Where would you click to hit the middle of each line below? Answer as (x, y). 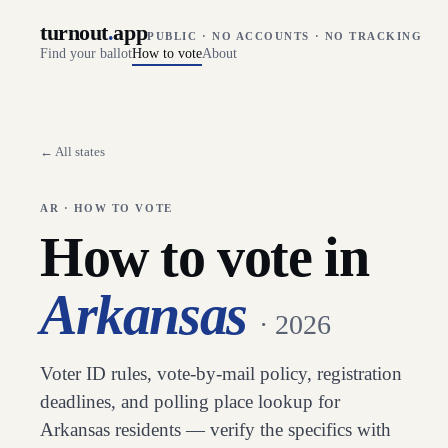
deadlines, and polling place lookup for (190, 401)
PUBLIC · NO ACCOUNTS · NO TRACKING (285, 36)
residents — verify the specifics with (250, 429)
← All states (72, 151)
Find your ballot (86, 53)
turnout (74, 32)
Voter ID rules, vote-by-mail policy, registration (221, 373)
